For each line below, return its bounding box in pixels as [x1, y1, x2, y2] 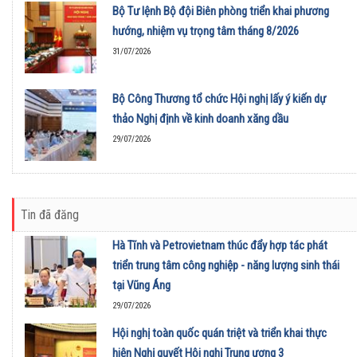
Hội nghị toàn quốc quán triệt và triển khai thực [112, 326, 327, 341]
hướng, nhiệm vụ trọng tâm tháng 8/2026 [112, 24, 299, 39]
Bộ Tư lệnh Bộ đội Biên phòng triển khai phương [112, 4, 329, 19]
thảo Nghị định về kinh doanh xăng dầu [112, 112, 288, 127]
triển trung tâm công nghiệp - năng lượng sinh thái [112, 258, 339, 273]
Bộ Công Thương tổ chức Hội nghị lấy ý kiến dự [112, 92, 326, 107]
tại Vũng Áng [112, 278, 171, 293]
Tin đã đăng [21, 207, 79, 223]
